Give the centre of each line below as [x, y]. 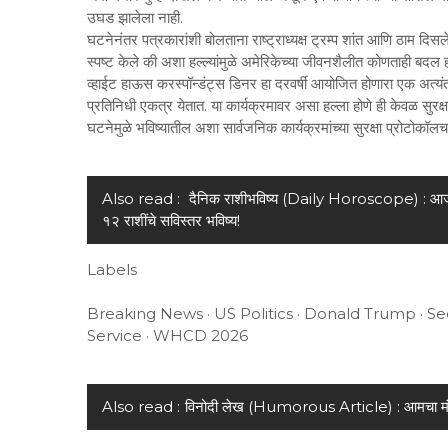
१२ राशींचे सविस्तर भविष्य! [171, 221]
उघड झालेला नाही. [135, 18]
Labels [114, 270]
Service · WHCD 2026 [167, 336]
